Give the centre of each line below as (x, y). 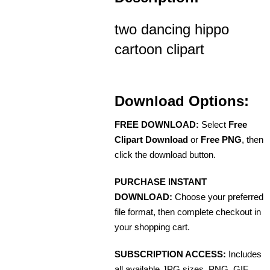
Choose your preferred (218, 197)
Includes (244, 254)
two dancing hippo (172, 30)
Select (214, 125)
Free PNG (221, 140)
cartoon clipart (159, 49)
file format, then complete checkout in (188, 212)
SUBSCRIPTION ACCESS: (170, 254)
